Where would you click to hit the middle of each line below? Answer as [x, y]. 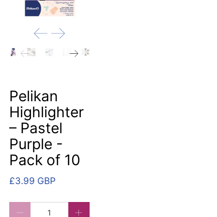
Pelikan [34, 96]
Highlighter [47, 112]
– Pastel [36, 128]
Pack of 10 [45, 160]
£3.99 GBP [33, 181]
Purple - [36, 144]
